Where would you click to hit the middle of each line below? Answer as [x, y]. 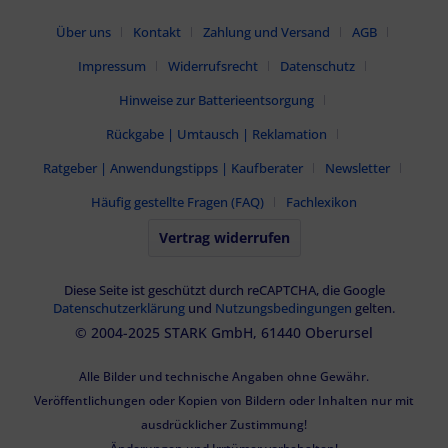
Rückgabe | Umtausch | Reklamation [216, 133]
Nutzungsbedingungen [283, 307]
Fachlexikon [321, 201]
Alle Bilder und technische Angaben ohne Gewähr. [224, 376]
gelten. [373, 307]
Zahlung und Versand [266, 31]
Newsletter [357, 167]
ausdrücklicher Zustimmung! [224, 424]
